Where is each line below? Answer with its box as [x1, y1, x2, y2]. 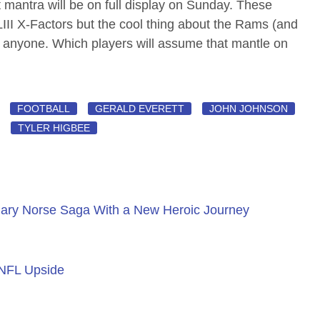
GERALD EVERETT [95, 102, 185, 114]
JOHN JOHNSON [209, 102, 289, 114]
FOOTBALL [17, 102, 71, 114]
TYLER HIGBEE [18, 121, 91, 134]
